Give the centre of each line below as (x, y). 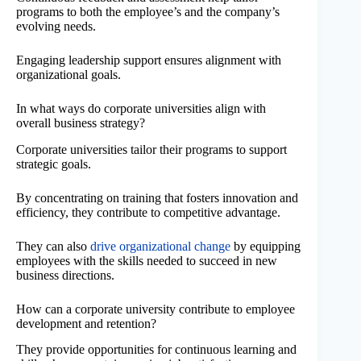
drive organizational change (160, 246)
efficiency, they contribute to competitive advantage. (148, 212)
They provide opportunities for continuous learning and (156, 350)
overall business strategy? (81, 122)
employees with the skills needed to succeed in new (147, 260)
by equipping (266, 246)
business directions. (65, 275)
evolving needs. (56, 26)
